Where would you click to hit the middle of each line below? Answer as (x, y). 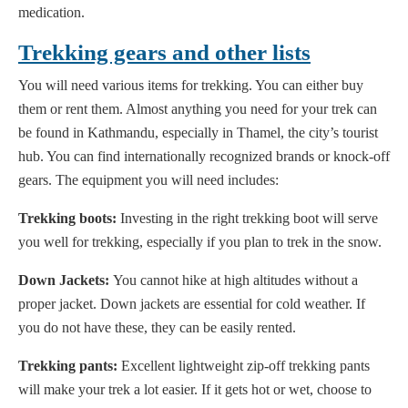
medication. (51, 13)
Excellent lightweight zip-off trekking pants (244, 366)
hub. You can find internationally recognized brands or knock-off (204, 157)
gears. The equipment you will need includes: (148, 180)
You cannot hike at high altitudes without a (234, 280)
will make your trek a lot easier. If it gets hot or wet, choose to (195, 390)
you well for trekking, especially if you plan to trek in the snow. (200, 242)
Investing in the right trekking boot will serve (247, 219)
